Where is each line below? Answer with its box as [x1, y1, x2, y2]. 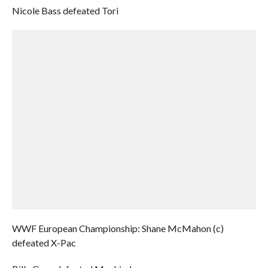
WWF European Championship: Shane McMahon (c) [11, 223, 224, 234]
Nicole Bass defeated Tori [11, 5, 118, 16]
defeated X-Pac [11, 237, 76, 248]
